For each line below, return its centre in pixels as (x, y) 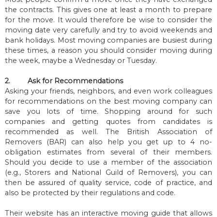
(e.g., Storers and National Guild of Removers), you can (108, 173)
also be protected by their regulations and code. (91, 193)
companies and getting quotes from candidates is (108, 122)
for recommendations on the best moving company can (108, 101)
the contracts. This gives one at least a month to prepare (108, 10)
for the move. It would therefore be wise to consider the (108, 20)
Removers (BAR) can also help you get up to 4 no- (108, 142)
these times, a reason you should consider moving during (108, 51)
